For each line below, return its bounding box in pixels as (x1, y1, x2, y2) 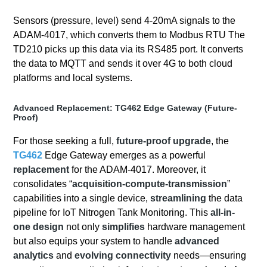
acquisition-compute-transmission (72, 179, 228, 190)
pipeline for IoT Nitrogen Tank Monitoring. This (13, 207, 211, 218)
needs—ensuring (171, 250, 247, 261)
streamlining (150, 193, 207, 204)
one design (13, 222, 64, 232)
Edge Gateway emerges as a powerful (42, 150, 206, 161)
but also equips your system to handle (13, 236, 175, 247)
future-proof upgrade (116, 136, 212, 147)
